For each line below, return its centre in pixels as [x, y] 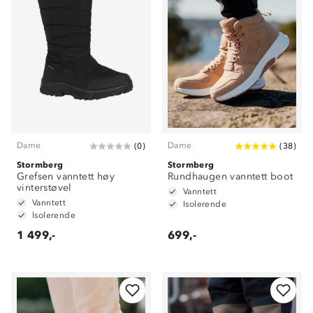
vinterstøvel [44, 188]
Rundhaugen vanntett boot [231, 176]
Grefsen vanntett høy [66, 176]
